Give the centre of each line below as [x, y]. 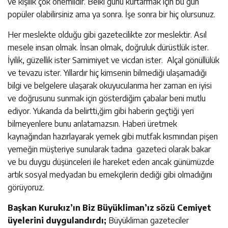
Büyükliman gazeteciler [148, 220]
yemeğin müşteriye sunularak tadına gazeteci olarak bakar [109, 149]
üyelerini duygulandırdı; [57, 220]
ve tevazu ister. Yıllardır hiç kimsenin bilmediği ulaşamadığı [107, 73]
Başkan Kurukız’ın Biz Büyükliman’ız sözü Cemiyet [109, 207]
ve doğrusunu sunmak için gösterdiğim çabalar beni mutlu [107, 98]
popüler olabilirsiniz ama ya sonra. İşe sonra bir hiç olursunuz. [111, 14]
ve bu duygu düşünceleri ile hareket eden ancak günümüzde [111, 162]
